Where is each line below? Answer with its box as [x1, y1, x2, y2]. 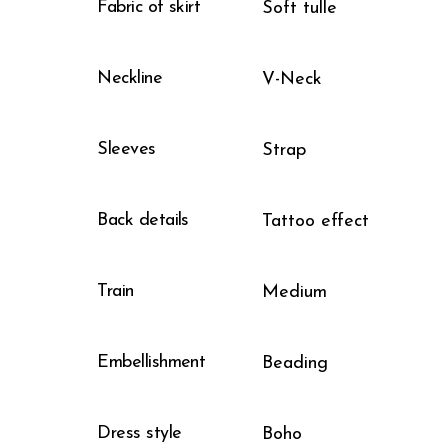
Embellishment [97, 352, 206, 372]
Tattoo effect [262, 212, 370, 232]
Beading [262, 354, 329, 374]
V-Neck [262, 70, 323, 90]
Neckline [97, 68, 163, 88]
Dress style [97, 423, 182, 443]
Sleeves [97, 139, 156, 159]
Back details [97, 210, 189, 230]
